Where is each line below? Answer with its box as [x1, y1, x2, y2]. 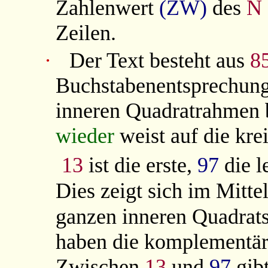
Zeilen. [56, 20, 117, 45]
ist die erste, [83, 153, 197, 177]
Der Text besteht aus [69, 48, 251, 72]
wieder [56, 123, 115, 148]
